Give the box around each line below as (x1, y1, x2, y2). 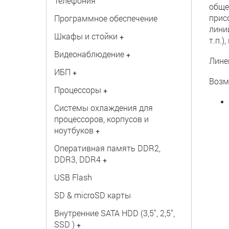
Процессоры (54, 84, 101, 95)
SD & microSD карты (54, 190, 131, 200)
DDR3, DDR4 (54, 154, 101, 165)
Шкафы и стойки (54, 31, 118, 41)
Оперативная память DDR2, (54, 143, 161, 153)
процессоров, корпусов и (54, 113, 149, 124)
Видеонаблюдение (54, 49, 124, 59)
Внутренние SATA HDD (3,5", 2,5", (54, 208, 175, 218)
